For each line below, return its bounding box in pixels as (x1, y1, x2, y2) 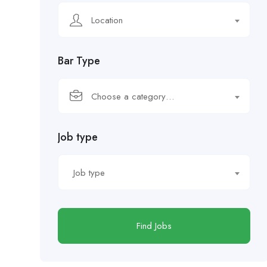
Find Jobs (136, 219, 172, 232)
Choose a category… (91, 90, 174, 103)
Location (91, 14, 123, 27)
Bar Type (58, 53, 100, 69)
